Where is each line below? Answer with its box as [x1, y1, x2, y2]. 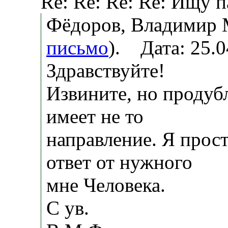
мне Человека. [46, 174, 165, 196]
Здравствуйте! [46, 59, 165, 81]
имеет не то [46, 105, 144, 127]
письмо [46, 36, 108, 59]
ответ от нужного [46, 151, 192, 173]
